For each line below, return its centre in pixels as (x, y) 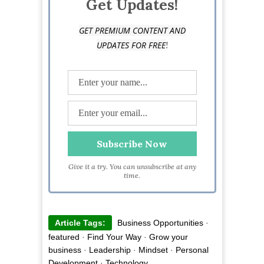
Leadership (110, 250)
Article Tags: (80, 223)
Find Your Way (114, 237)
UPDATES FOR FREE (131, 45)
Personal (192, 250)
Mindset (153, 250)
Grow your (168, 237)
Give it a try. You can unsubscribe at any (132, 167)
